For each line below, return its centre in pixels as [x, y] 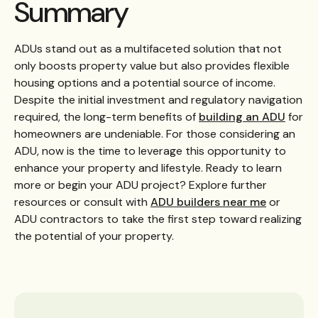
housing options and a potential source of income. [145, 83]
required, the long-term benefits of [106, 117]
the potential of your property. [94, 236]
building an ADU [242, 117]
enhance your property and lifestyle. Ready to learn [148, 168]
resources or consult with [82, 202]
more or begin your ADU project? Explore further [141, 185]
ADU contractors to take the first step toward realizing [158, 219]
